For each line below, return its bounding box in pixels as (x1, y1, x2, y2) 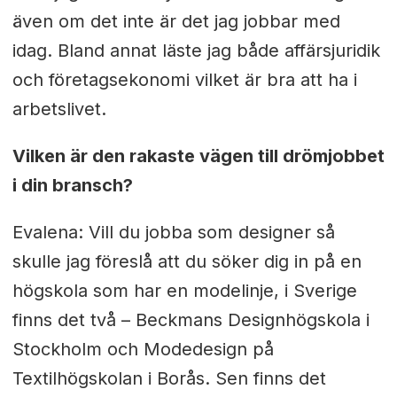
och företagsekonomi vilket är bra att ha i (12, 69, 357, 91)
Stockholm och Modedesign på (12, 339, 274, 361)
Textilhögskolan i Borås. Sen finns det (12, 368, 326, 390)
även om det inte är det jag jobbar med (12, 11, 340, 33)
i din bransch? (12, 175, 133, 197)
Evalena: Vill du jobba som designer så (12, 222, 335, 244)
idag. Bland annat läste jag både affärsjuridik (12, 40, 380, 62)
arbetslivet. (12, 98, 106, 121)
